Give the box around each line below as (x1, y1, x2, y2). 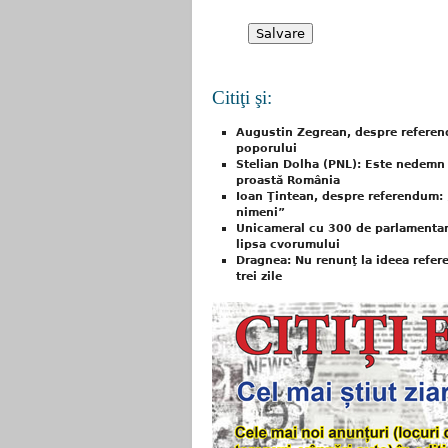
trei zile (236, 270, 282, 284)
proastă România (236, 174, 340, 188)
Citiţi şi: (212, 87, 272, 108)
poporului (236, 142, 297, 156)
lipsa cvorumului (236, 238, 340, 252)
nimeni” (236, 206, 285, 220)
